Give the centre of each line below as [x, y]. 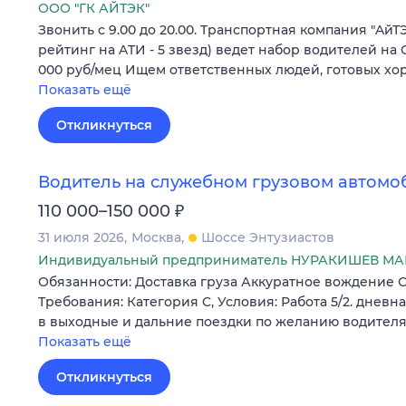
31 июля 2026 [81, 238]
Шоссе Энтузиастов [268, 238]
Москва [156, 238]
